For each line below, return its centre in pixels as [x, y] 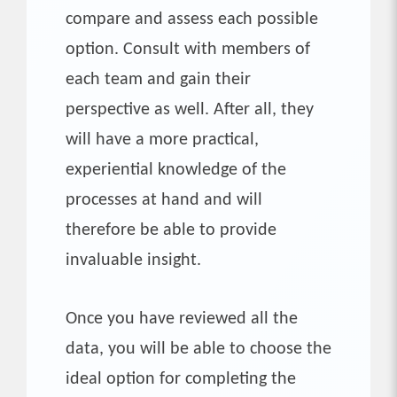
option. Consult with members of [188, 49]
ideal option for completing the [181, 379]
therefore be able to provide [171, 230]
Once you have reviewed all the [182, 319]
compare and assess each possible [192, 19]
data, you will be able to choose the [198, 349]
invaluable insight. [133, 260]
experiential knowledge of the [176, 170]
